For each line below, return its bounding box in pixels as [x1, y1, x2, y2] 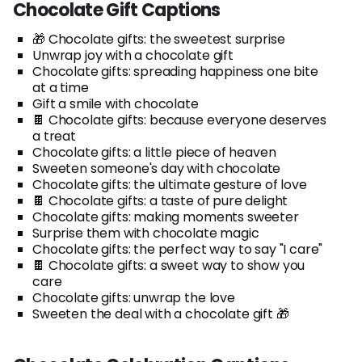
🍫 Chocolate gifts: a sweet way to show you [32, 255, 305, 275]
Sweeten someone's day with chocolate [32, 158, 281, 178]
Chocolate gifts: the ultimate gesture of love [32, 175, 307, 194]
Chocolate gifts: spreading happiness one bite [32, 61, 318, 81]
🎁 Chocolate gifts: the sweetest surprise [32, 29, 285, 48]
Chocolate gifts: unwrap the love [32, 288, 235, 307]
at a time [32, 78, 89, 97]
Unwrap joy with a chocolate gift [32, 45, 234, 65]
